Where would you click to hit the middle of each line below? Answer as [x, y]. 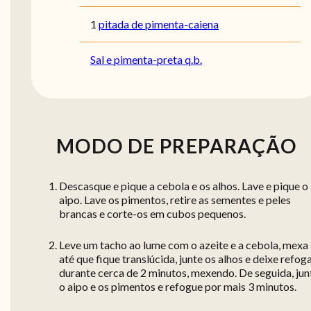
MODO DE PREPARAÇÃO [176, 146]
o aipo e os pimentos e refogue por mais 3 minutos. [178, 287]
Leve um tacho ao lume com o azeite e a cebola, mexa [184, 245]
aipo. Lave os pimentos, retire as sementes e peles [175, 200]
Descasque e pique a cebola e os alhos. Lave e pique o [184, 186]
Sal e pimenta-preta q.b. [146, 60]
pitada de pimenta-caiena [159, 24]
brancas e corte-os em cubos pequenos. [152, 214]
